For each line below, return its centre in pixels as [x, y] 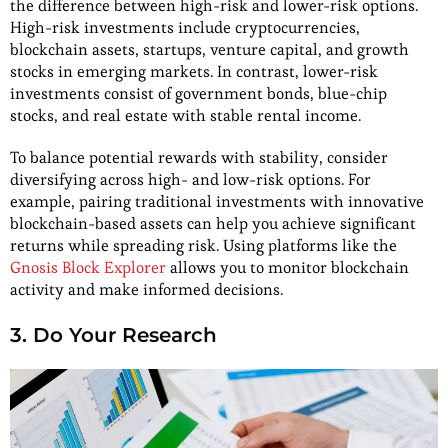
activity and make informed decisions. [146, 290]
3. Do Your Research [116, 335]
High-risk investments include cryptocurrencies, [185, 28]
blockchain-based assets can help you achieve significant [213, 224]
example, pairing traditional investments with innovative [217, 202]
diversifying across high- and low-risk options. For [190, 180]
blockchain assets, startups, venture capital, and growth [209, 50]
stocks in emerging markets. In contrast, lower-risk [194, 72]
